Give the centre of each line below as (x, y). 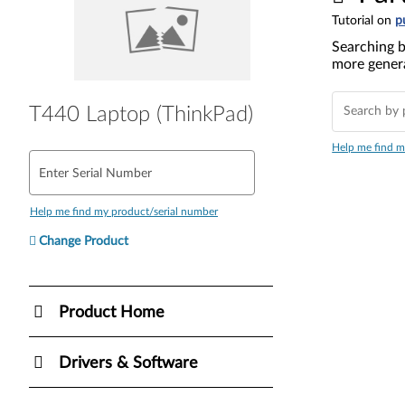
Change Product (84, 241)
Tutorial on (364, 21)
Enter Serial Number (95, 173)
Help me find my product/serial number (124, 211)
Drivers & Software (128, 363)
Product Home (112, 312)
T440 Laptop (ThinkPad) (141, 114)
